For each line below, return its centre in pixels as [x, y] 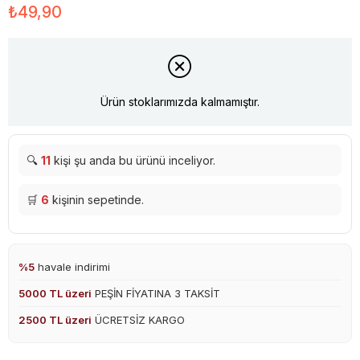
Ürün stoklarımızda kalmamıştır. [180, 102]
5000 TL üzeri [55, 293]
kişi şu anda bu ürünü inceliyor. [133, 160]
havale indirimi [72, 266]
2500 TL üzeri [55, 319]
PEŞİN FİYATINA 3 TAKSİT [156, 293]
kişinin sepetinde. [96, 199]
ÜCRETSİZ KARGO [138, 319]
